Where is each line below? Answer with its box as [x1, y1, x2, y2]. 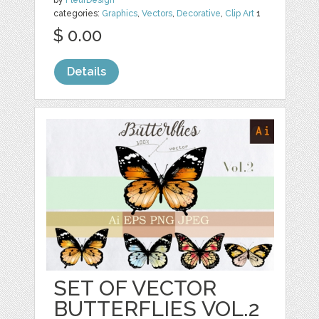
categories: [53, 8, 103, 19]
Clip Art [225, 8, 255, 19]
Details [67, 64, 107, 78]
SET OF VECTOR [53, 275, 217, 300]
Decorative [177, 8, 221, 19]
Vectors [142, 8, 173, 19]
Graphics [102, 8, 138, 19]
